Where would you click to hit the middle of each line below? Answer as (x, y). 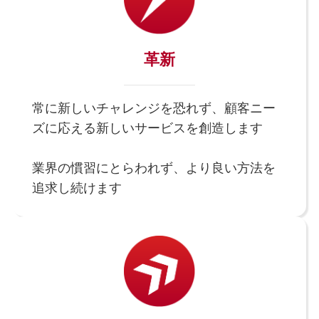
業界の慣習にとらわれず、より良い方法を (153, 168)
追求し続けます (77, 188)
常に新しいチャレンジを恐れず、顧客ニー (153, 108)
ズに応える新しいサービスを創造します (147, 128)
